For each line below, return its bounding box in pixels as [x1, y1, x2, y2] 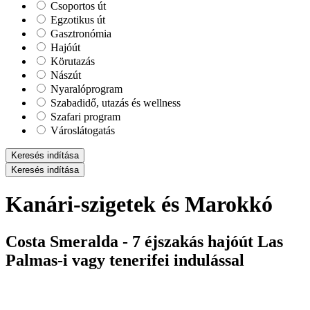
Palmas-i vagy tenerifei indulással [6, 250, 244, 269]
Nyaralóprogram [48, 83, 122, 95]
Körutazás [48, 55, 95, 67]
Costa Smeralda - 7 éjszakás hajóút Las [6, 232, 283, 250]
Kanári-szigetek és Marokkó [6, 192, 273, 217]
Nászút [48, 69, 81, 81]
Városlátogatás [48, 125, 115, 136]
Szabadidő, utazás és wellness [48, 97, 181, 109]
